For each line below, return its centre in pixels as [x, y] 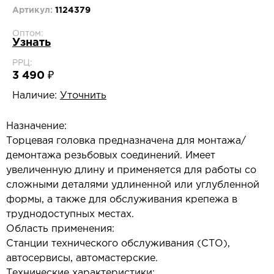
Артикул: [34, 10]
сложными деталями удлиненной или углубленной [133, 185]
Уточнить [83, 96]
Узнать [31, 43]
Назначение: [36, 126]
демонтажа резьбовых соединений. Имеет [111, 156]
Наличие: [35, 96]
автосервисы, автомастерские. [82, 258]
